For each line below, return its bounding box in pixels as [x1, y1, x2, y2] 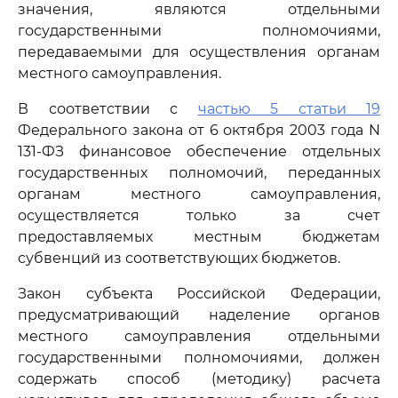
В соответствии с [18, 100, 198, 117]
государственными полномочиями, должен [18, 349, 380, 366]
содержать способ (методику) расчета [18, 370, 380, 387]
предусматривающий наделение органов [18, 306, 380, 323]
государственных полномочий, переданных [18, 164, 380, 181]
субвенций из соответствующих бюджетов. [18, 250, 340, 267]
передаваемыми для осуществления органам [18, 44, 380, 60]
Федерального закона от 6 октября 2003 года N [18, 122, 380, 139]
